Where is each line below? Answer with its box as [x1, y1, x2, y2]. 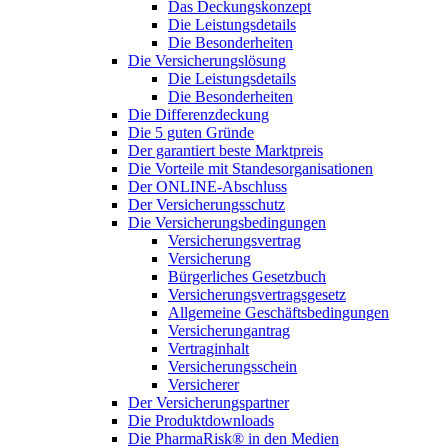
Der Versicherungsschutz [128, 196, 285, 213]
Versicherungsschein [168, 358, 297, 375]
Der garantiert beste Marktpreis [128, 142, 323, 159]
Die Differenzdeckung [128, 106, 269, 123]
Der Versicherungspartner [128, 394, 289, 411]
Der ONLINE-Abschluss [128, 178, 287, 195]
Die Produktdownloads [128, 412, 274, 429]
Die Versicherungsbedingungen [128, 214, 326, 231]
